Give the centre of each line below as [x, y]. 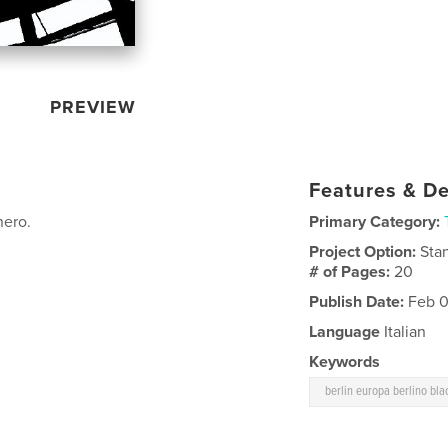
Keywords [345, 362]
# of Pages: [352, 272]
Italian [403, 332]
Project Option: [365, 252]
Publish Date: [357, 302]
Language [345, 332]
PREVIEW [93, 107]
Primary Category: [375, 222]
